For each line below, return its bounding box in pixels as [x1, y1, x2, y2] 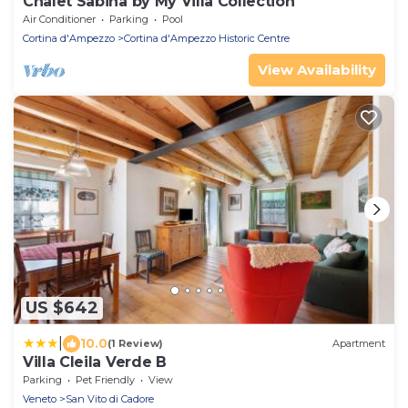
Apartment [332, 337, 385, 351]
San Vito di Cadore [66, 392, 154, 405]
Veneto [23, 392, 56, 405]
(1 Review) [107, 337, 163, 351]
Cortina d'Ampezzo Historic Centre [124, 31, 290, 45]
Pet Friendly [76, 372, 135, 386]
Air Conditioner [23, 12, 96, 25]
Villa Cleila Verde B [23, 352, 167, 371]
